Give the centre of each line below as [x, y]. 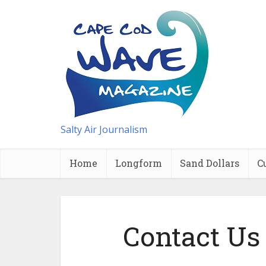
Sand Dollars [210, 163]
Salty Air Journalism [104, 129]
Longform [139, 163]
